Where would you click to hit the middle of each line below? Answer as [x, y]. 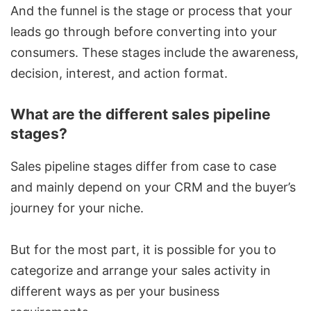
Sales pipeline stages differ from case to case [143, 167]
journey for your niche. [77, 208]
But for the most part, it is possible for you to [143, 250]
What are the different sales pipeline [141, 115]
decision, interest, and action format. [119, 74]
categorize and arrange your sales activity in [141, 271]
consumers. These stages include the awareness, [154, 53]
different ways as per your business [115, 292]
